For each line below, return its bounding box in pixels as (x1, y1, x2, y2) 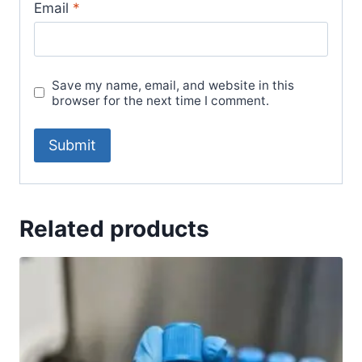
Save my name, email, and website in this (52, 77, 295, 93)
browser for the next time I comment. (52, 92, 270, 108)
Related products (19, 214, 209, 242)
